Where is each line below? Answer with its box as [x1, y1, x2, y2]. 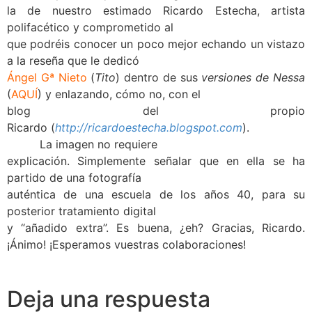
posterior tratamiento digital [7, 203, 156, 218]
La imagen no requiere [40, 136, 158, 151]
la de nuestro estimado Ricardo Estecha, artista [7, 3, 305, 17]
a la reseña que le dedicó [7, 53, 139, 68]
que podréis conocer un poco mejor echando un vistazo [7, 36, 305, 51]
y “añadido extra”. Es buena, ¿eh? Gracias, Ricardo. [7, 220, 305, 235]
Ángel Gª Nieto [7, 70, 87, 84]
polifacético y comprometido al [7, 19, 173, 34]
